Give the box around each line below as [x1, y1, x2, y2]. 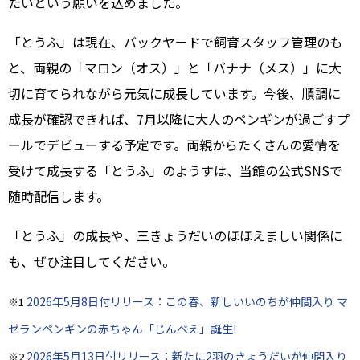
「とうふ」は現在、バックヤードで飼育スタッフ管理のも [8, 32, 342, 52]
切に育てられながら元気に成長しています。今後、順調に [8, 84, 341, 104]
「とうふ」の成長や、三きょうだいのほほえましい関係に [8, 226, 342, 246]
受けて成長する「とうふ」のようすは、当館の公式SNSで [8, 161, 342, 181]
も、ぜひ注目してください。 [8, 252, 175, 272]
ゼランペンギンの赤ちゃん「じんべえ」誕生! [8, 321, 236, 337]
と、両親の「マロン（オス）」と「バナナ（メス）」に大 [8, 58, 342, 78]
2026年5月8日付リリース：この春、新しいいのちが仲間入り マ [27, 293, 348, 310]
